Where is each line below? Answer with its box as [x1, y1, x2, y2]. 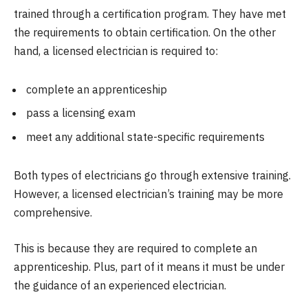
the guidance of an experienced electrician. [14, 278, 226, 292]
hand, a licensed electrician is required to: [14, 43, 218, 58]
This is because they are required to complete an [14, 241, 257, 255]
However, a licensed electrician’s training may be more [14, 187, 283, 201]
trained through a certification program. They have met [14, 6, 286, 21]
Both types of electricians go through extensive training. [14, 168, 291, 183]
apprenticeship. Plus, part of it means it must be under [14, 259, 285, 274]
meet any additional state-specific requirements [26, 130, 265, 144]
